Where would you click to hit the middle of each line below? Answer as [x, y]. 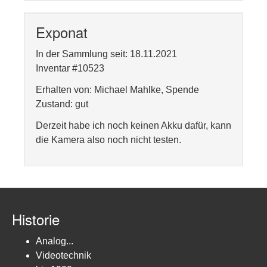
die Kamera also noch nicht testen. [108, 140]
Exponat [62, 32]
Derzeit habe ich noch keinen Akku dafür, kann [133, 125]
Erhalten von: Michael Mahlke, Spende [117, 90]
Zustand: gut [62, 104]
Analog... [55, 241]
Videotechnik [63, 255]
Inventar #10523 [70, 68]
